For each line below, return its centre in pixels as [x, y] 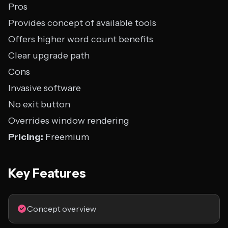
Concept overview [62, 209]
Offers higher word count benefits [81, 39]
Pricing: [26, 137]
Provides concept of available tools [82, 23]
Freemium [66, 137]
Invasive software [45, 88]
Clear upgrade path [49, 55]
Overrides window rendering [69, 121]
